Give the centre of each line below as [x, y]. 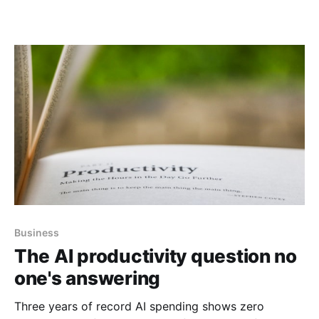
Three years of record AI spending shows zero [139, 306]
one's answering [88, 278]
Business [37, 232]
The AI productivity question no [156, 256]
